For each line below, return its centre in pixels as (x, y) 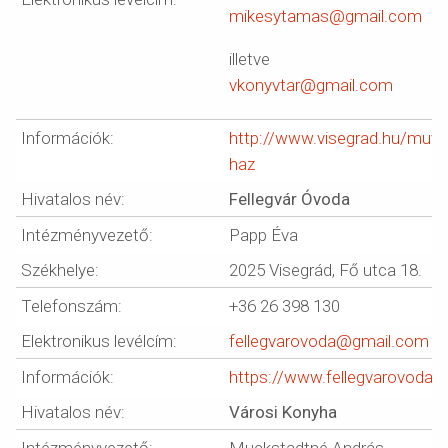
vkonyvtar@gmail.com (311, 85)
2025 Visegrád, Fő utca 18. (325, 270)
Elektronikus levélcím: (99, 341)
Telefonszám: (71, 306)
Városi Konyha (283, 412)
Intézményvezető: (87, 235)
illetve (249, 59)
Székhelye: (60, 270)
